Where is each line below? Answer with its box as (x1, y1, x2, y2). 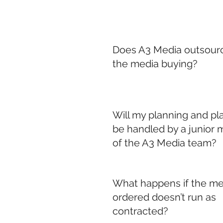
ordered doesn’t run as (112, 191, 216, 203)
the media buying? (112, 58, 198, 70)
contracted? (112, 205, 168, 217)
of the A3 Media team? (112, 137, 217, 149)
